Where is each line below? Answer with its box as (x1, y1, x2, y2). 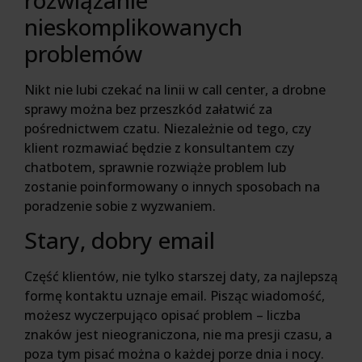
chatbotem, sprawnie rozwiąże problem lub (24, 158, 286, 176)
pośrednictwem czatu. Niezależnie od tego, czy (24, 119, 311, 137)
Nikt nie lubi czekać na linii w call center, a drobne (24, 80, 326, 99)
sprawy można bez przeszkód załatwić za (24, 99, 272, 118)
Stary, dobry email (24, 225, 215, 256)
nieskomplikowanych (24, 11, 242, 42)
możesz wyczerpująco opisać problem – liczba (24, 306, 301, 325)
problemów (24, 37, 142, 69)
